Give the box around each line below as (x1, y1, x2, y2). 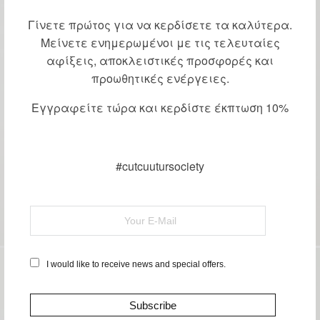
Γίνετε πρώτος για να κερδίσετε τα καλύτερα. (28, 16, 292, 34)
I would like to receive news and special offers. (46, 259, 226, 269)
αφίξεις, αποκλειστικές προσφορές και (46, 52, 274, 69)
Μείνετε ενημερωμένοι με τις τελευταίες (40, 34, 280, 51)
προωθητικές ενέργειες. (91, 70, 229, 87)
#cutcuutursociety (116, 158, 204, 175)
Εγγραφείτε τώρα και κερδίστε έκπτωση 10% (31, 99, 289, 116)
